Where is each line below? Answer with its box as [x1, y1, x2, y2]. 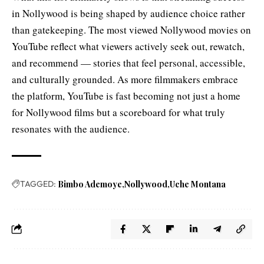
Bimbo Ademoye [58, 178, 122, 190]
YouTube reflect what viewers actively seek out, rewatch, [12, 39, 245, 53]
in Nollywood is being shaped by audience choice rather [12, 6, 245, 20]
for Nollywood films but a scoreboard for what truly [12, 105, 225, 119]
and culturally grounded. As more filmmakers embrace [12, 72, 238, 86]
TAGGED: [20, 178, 56, 189]
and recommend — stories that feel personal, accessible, [12, 55, 245, 70]
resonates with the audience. [12, 121, 130, 136]
